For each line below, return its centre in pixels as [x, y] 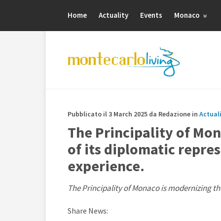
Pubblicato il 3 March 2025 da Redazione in [133, 114]
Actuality [113, 15]
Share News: [88, 211]
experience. [106, 166]
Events [151, 15]
